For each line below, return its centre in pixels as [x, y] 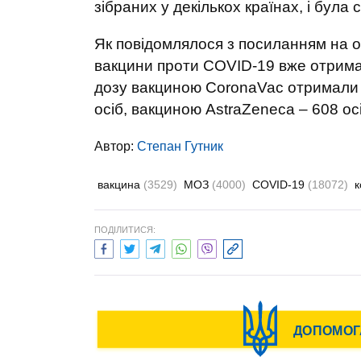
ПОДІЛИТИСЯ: [125, 230]
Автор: [116, 146]
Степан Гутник [180, 146]
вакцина [120, 185]
